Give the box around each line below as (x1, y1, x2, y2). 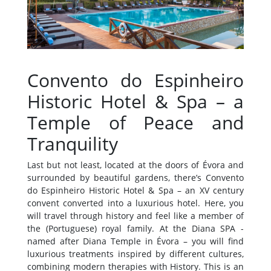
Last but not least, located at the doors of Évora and (27, 159, 244, 171)
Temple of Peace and (27, 110, 244, 135)
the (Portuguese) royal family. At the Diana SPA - (27, 223, 244, 235)
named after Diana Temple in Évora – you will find (27, 235, 244, 247)
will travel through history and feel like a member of (27, 210, 244, 222)
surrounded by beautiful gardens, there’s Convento (27, 172, 244, 184)
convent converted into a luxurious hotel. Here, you (27, 197, 244, 209)
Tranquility (27, 131, 118, 157)
